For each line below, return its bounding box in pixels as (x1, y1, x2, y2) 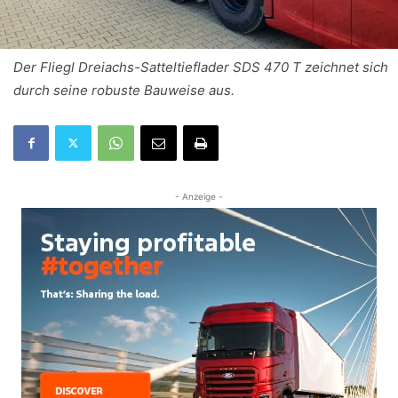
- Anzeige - (175, 190, 223, 202)
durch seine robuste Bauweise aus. (13, 81, 235, 99)
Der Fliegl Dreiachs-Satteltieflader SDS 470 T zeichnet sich (13, 58, 388, 76)
